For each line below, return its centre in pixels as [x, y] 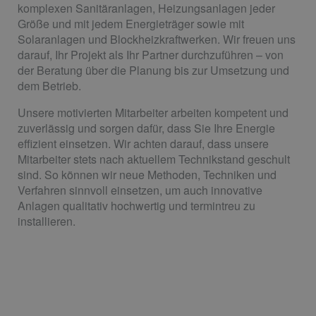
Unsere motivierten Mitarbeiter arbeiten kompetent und [153, 113]
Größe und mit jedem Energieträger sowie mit [131, 24]
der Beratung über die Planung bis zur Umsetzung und [153, 71]
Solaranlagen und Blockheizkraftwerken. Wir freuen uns [157, 39]
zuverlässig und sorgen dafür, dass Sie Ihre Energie [146, 128]
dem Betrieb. [49, 86]
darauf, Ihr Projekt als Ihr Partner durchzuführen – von [151, 55]
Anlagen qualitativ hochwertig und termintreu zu [136, 206]
